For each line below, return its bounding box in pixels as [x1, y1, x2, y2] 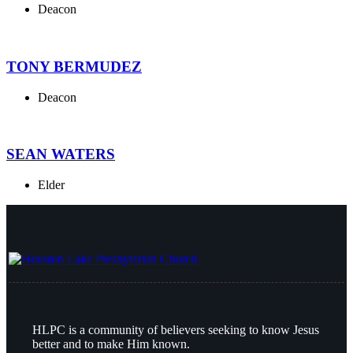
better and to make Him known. [32, 336, 190, 351]
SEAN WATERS [6, 146, 115, 163]
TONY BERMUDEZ [6, 58, 142, 75]
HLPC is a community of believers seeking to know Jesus [32, 322, 319, 336]
